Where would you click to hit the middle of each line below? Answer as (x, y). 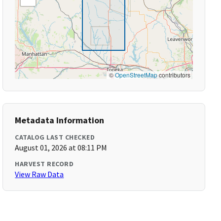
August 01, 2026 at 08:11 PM (61, 147)
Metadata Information (60, 120)
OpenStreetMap (136, 75)
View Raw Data (39, 174)
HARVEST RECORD (44, 164)
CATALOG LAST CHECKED (55, 137)
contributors (174, 75)
